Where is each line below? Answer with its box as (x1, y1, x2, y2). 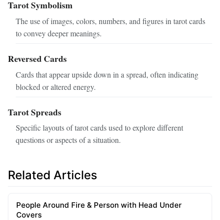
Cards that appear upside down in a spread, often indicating (16, 69, 198, 80)
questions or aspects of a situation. (16, 135, 121, 145)
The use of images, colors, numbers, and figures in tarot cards (16, 15, 205, 26)
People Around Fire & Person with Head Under (16, 200, 182, 210)
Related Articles (8, 168, 97, 183)
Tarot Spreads (8, 105, 61, 118)
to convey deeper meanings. (16, 27, 102, 38)
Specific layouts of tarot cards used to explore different (16, 122, 183, 133)
